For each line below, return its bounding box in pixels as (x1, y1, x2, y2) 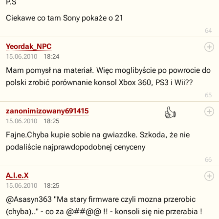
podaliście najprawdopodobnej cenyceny (6, 142, 145, 152)
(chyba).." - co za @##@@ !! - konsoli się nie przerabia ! (6, 207, 202, 216)
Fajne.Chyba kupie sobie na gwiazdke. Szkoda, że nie (6, 130, 190, 139)
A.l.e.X (6, 171, 28, 180)
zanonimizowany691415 (6, 107, 88, 115)
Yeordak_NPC (6, 42, 51, 51)
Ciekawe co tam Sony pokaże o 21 (6, 13, 124, 22)
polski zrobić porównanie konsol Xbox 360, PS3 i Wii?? (6, 78, 193, 87)
